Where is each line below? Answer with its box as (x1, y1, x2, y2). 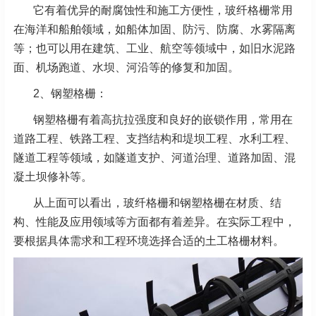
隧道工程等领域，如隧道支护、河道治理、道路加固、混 (13, 152, 296, 164)
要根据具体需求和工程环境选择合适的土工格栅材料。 (13, 235, 284, 248)
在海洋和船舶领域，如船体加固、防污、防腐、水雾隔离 (13, 23, 296, 36)
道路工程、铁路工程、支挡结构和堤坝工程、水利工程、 (13, 133, 296, 145)
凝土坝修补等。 (13, 171, 92, 183)
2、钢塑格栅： (33, 87, 107, 100)
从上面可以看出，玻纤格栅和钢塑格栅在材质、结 (33, 197, 281, 209)
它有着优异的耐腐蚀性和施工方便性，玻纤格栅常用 (33, 4, 293, 17)
